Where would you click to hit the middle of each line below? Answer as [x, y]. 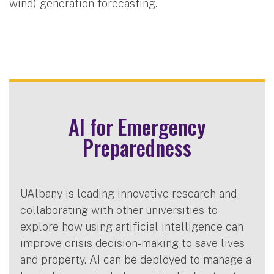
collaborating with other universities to [119, 210]
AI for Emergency [137, 126]
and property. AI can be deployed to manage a [136, 259]
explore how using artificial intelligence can [132, 226]
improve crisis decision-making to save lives [132, 243]
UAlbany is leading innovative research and [128, 193]
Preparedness [137, 147]
